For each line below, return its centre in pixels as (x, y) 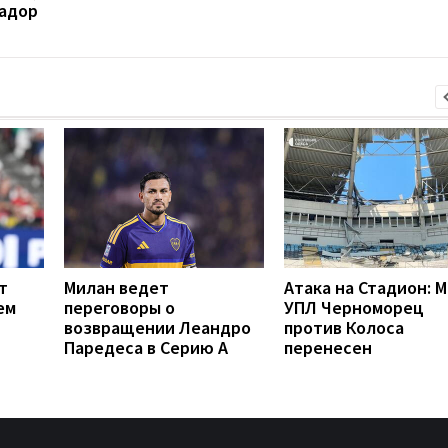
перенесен (328, 348)
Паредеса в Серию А (146, 348)
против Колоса (344, 328)
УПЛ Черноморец (354, 308)
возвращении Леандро (157, 328)
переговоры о (119, 308)
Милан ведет (116, 288)
